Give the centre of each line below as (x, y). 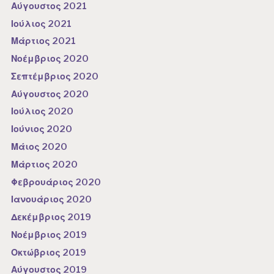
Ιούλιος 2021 (42, 24)
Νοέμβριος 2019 (49, 235)
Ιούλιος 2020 (43, 112)
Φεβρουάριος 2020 (56, 182)
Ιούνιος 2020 (42, 129)
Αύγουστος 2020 (50, 94)
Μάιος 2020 (39, 147)
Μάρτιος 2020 (45, 164)
